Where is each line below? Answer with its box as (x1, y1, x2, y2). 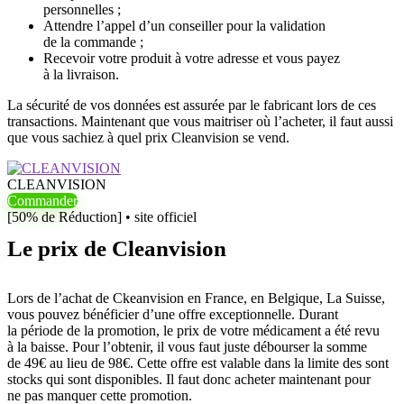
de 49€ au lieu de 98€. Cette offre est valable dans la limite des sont (7, 355, 389, 371)
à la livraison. (43, 67, 119, 82)
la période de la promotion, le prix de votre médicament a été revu (7, 323, 380, 338)
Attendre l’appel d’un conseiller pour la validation (43, 18, 326, 33)
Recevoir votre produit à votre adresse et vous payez (43, 50, 340, 66)
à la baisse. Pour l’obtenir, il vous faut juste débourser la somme (7, 339, 367, 354)
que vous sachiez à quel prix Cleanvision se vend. (7, 130, 289, 145)
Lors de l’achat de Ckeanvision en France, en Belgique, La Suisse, (7, 290, 385, 306)
